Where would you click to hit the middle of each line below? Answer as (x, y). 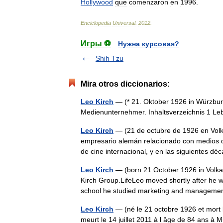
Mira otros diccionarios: (125, 84)
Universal (124, 23)
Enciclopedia (96, 23)
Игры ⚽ (96, 44)
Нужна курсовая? (149, 44)
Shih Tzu (110, 58)
